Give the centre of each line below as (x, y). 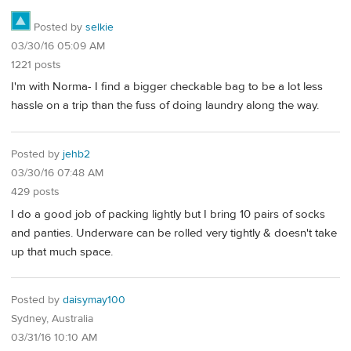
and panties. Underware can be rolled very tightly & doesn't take (174, 233)
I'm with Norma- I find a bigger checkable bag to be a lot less (167, 87)
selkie (100, 27)
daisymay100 (94, 300)
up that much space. (62, 251)
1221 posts (36, 65)
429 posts (35, 192)
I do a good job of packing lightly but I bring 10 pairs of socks (168, 214)
